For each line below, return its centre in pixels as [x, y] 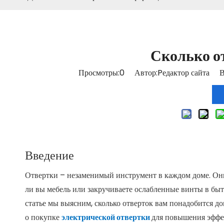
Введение [49, 155]
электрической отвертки [106, 217]
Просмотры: [99, 73]
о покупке [43, 217]
